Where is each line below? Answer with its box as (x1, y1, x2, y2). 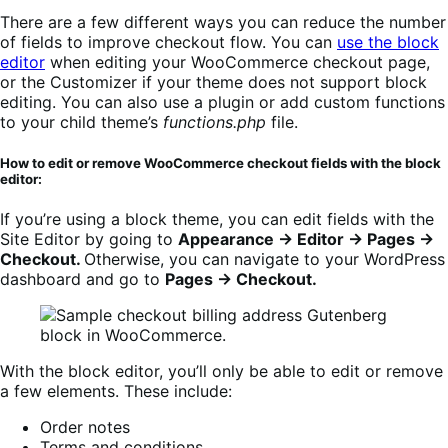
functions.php (163, 112, 266, 133)
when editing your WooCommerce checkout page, (45, 52, 430, 73)
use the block (337, 32, 439, 53)
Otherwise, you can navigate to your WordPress (84, 248, 445, 269)
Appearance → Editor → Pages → (178, 228, 434, 249)
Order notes (40, 416, 130, 437)
